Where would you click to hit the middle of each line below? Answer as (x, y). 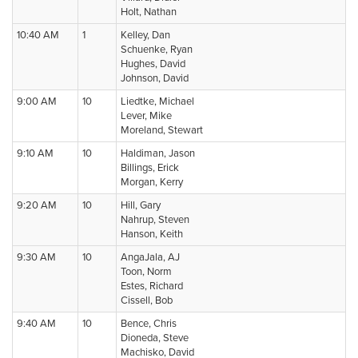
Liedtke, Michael (157, 101)
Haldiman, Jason (158, 153)
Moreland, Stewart (162, 130)
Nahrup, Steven (155, 220)
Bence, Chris (149, 324)
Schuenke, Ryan (157, 50)
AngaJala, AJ (150, 257)
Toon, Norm (146, 272)
